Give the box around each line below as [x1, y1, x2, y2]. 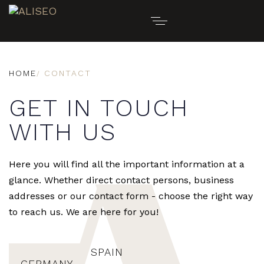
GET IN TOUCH [9, 94, 189, 122]
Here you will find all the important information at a [9, 159, 245, 170]
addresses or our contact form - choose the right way [9, 190, 253, 202]
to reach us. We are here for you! [9, 206, 159, 217]
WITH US [9, 118, 116, 146]
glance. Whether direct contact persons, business [9, 174, 234, 186]
